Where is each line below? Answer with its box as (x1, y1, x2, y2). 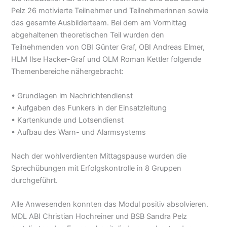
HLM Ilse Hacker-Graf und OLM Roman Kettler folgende (11, 55, 202, 64)
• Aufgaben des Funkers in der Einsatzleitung (11, 103, 167, 112)
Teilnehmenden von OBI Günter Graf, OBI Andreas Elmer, (11, 43, 205, 52)
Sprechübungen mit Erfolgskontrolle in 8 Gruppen (11, 164, 182, 173)
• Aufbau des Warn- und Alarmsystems (11, 127, 146, 137)
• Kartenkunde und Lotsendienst (11, 115, 124, 125)
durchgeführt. (11, 176, 58, 185)
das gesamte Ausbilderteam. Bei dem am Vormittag (11, 18, 187, 28)
